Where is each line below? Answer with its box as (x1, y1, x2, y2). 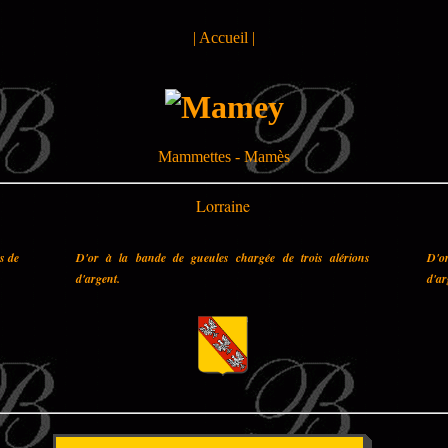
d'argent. (76, 269, 120, 287)
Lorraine (196, 194, 250, 216)
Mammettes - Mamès (158, 147, 290, 165)
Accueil (199, 29, 248, 46)
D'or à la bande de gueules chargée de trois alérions (76, 248, 370, 266)
